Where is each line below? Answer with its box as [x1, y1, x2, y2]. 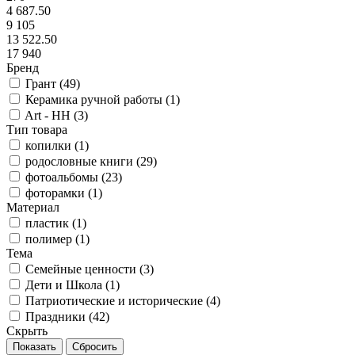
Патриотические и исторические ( [25, 294, 210, 307]
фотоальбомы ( [25, 170, 105, 184]
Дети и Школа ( [25, 278, 109, 292]
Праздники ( [25, 310, 93, 323]
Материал [6, 200, 59, 214]
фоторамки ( [25, 186, 92, 200]
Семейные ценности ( [25, 262, 143, 276]
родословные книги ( [25, 155, 140, 168]
